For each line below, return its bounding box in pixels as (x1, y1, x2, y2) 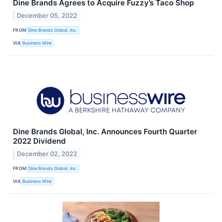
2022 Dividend (13, 136, 66, 146)
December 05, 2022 (17, 11, 78, 19)
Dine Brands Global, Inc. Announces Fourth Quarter (13, 126, 197, 136)
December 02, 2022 (17, 150, 78, 158)
